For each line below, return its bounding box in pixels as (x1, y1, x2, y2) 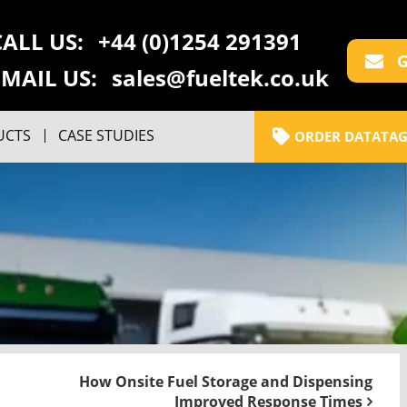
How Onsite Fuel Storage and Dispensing (79, 372, 372, 392)
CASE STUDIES (58, 125, 154, 145)
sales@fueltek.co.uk (112, 63, 329, 93)
